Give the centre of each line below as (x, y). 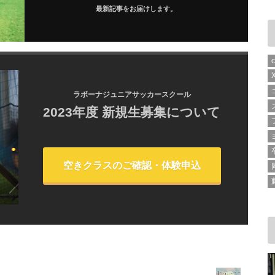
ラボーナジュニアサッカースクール (132, 95)
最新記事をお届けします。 (136, 9)
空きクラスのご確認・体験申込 (132, 165)
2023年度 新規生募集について (132, 113)
